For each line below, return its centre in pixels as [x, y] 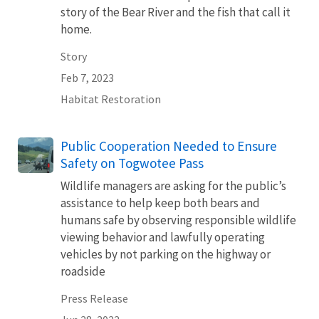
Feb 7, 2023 [87, 78]
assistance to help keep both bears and [160, 203]
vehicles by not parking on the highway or [166, 254]
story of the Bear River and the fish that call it [176, 12]
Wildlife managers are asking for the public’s [173, 186]
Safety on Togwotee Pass [132, 163]
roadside [83, 271]
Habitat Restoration [111, 99]
